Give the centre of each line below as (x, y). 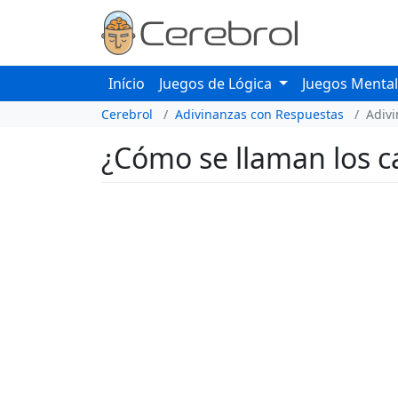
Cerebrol (127, 114)
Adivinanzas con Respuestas (259, 114)
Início (127, 84)
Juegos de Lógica (217, 84)
